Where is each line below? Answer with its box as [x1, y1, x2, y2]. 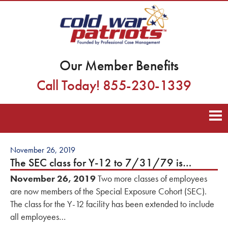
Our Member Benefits [60, 56, 179, 75]
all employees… [10, 211, 66, 223]
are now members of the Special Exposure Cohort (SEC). [10, 185, 209, 197]
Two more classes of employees [96, 173, 207, 185]
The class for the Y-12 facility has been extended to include [10, 198, 214, 210]
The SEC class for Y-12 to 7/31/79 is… [10, 155, 192, 170]
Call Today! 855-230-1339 [37, 76, 191, 95]
